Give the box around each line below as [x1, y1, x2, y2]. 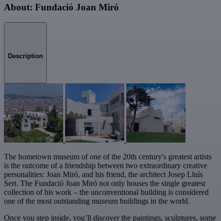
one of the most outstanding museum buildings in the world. [4, 196, 190, 205]
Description [8, 52, 43, 60]
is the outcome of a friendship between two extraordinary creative [4, 161, 207, 170]
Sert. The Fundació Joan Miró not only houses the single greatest [4, 179, 205, 187]
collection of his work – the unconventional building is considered [4, 187, 209, 196]
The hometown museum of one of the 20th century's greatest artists [4, 152, 212, 161]
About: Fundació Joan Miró [4, 2, 119, 13]
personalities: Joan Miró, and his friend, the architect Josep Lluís [4, 170, 203, 179]
